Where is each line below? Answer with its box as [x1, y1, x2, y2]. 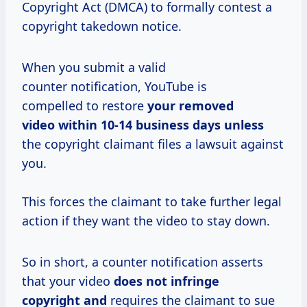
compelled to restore [22, 97, 147, 114]
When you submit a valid [22, 58, 166, 75]
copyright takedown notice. [22, 17, 182, 34]
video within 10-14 [22, 116, 132, 133]
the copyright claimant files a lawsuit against [22, 135, 284, 152]
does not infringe [114, 272, 219, 289]
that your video [22, 272, 114, 289]
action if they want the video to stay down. [22, 212, 270, 229]
